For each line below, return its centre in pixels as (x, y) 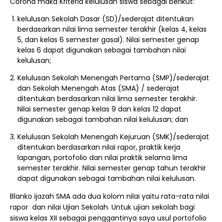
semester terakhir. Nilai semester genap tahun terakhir (112, 168)
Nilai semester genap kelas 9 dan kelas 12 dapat (99, 109)
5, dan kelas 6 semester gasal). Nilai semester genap (108, 40)
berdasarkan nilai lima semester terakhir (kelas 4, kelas (112, 29)
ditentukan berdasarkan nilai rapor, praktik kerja (99, 147)
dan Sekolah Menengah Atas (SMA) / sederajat (98, 88)
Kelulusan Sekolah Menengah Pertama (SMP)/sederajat (113, 78)
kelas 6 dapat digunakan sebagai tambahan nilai (102, 50)
